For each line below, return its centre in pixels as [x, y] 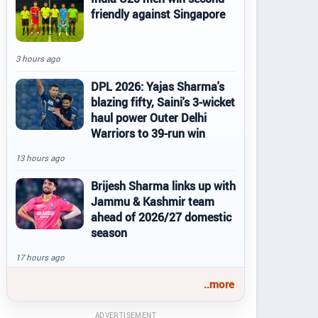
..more [219, 284]
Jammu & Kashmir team [153, 202]
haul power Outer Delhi [149, 118]
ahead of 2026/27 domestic [161, 217]
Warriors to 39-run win [148, 133]
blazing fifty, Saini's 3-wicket [163, 102]
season [109, 233]
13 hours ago [40, 158]
